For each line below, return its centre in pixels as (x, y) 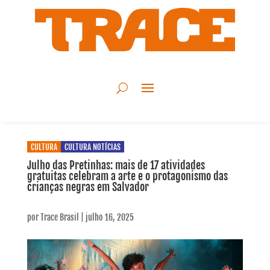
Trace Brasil (59, 218)
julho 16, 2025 (109, 218)
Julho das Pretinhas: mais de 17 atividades (116, 165)
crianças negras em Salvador (88, 187)
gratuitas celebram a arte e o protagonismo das (127, 176)
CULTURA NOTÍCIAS (92, 147)
